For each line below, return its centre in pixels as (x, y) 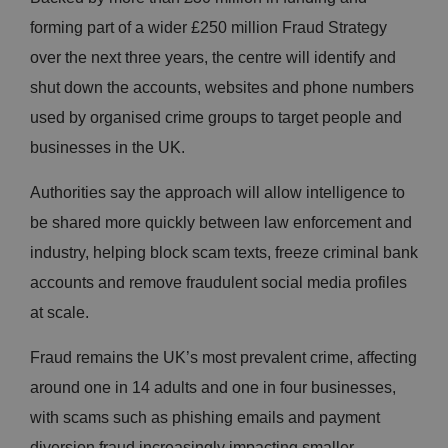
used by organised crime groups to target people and (216, 118)
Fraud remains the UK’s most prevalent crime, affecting (223, 358)
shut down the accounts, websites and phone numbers (222, 88)
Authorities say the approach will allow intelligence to (217, 193)
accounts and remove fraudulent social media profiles (218, 283)
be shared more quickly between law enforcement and (221, 223)
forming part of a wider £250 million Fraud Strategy (208, 28)
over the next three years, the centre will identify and (213, 58)
